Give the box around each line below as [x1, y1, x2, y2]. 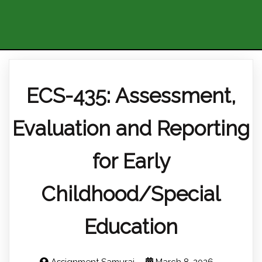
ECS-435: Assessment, [26, 84, 236, 108]
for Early [92, 149, 170, 173]
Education [84, 215, 178, 239]
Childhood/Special [42, 182, 220, 206]
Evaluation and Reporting [12, 116, 250, 140]
